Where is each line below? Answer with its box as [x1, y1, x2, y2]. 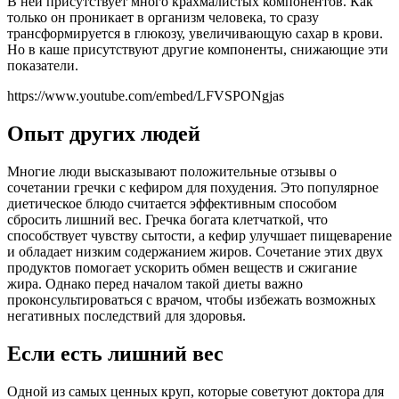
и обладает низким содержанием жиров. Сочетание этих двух [7, 244, 383, 260]
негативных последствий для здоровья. [7, 308, 246, 324]
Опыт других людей [7, 122, 200, 146]
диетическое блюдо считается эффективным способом [7, 196, 337, 212]
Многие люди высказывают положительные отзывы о [7, 164, 337, 180]
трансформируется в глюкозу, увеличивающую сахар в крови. [7, 26, 383, 42]
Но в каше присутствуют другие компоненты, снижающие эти [7, 42, 388, 58]
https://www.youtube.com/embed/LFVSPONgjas [7, 88, 284, 104]
